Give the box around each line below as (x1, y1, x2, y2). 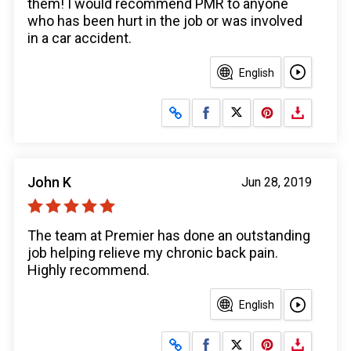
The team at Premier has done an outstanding (27, 227, 310, 244)
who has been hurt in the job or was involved (27, 13, 302, 30)
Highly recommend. (27, 262, 150, 279)
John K (27, 174, 71, 191)
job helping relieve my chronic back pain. (27, 244, 278, 262)
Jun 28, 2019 (241, 175, 312, 190)
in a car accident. (27, 30, 132, 47)
